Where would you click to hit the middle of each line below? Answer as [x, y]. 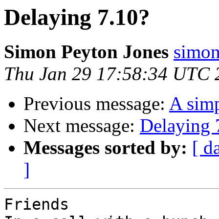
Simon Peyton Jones [86, 52]
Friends [36, 205]
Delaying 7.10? [77, 17]
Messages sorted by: [105, 148]
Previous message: [96, 104]
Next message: [82, 126]
